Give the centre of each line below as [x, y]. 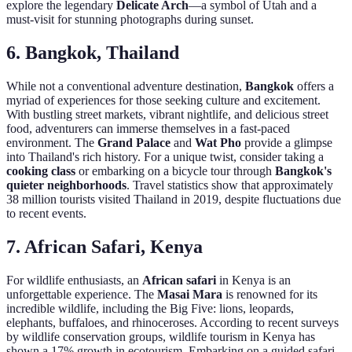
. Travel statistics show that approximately [230, 185]
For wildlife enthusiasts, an [74, 280]
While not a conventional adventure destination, [126, 86]
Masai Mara [190, 295]
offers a [314, 86]
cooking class [41, 171]
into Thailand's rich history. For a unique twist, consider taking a [165, 157]
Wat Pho [218, 143]
